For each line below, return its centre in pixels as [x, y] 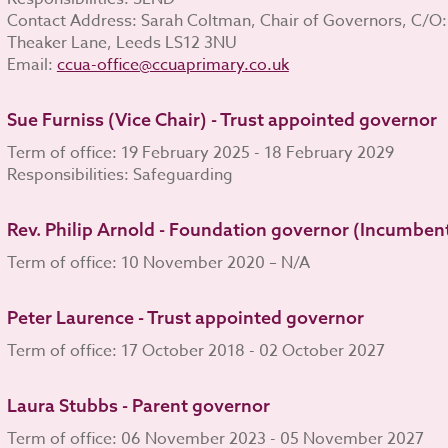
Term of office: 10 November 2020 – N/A [158, 262]
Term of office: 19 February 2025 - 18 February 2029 [200, 152]
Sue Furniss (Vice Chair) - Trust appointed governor [221, 119]
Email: [31, 64]
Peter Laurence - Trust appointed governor [185, 317]
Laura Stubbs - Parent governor [138, 405]
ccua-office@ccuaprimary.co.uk [172, 64]
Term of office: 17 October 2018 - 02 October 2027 [195, 350]
